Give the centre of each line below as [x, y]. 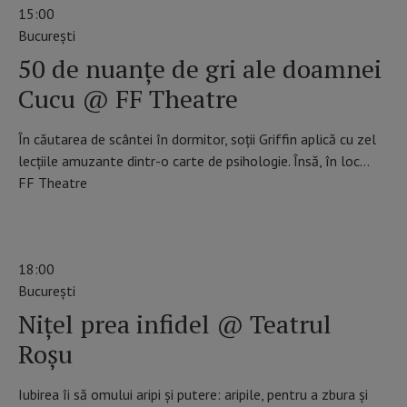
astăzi [204, 219]
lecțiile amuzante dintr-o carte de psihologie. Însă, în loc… [194, 161]
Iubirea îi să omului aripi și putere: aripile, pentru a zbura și [193, 394]
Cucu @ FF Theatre [128, 99]
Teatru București [129, 219]
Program [46, 219]
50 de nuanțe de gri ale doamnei [200, 69]
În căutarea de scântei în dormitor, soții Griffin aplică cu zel [197, 139]
